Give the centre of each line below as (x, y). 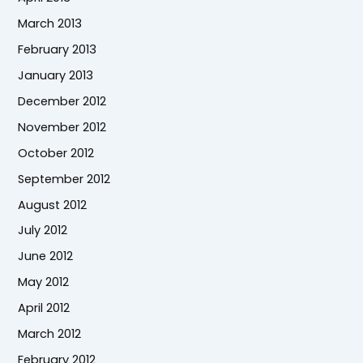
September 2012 (64, 179)
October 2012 (56, 153)
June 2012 (46, 256)
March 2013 (50, 23)
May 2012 (44, 282)
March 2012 (50, 334)
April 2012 (44, 308)
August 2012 (53, 205)
